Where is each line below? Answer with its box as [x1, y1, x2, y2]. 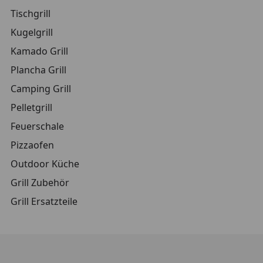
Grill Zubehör [11, 176, 69, 189]
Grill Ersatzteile [11, 195, 77, 208]
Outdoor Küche [11, 157, 79, 170]
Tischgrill [11, 7, 50, 20]
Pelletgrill [11, 101, 52, 114]
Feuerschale [11, 120, 64, 133]
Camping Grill [11, 82, 71, 95]
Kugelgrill [11, 26, 53, 39]
